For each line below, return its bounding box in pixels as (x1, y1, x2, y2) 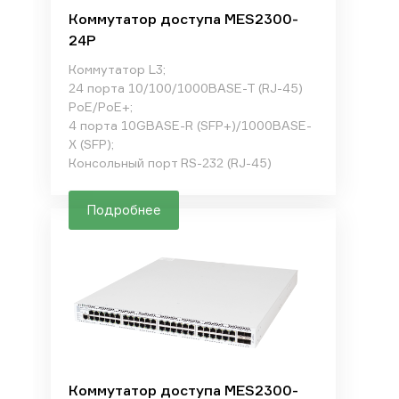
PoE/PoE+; (68, 99, 133, 114)
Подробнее (85, 201, 161, 218)
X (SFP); (68, 136, 114, 151)
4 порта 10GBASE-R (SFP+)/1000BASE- (68, 118, 312, 133)
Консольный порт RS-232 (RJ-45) (68, 155, 272, 170)
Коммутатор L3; (68, 61, 166, 77)
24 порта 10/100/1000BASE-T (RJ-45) (68, 80, 303, 95)
